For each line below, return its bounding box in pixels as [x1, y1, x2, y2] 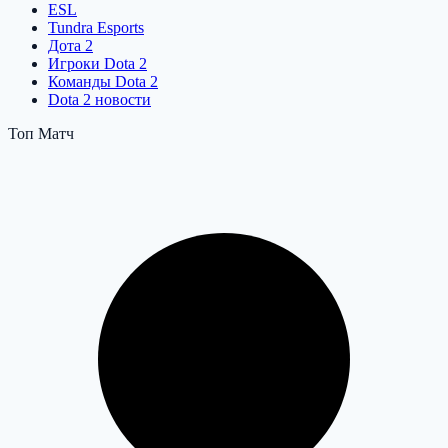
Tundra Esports [48, 19, 144, 37]
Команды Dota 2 [48, 73, 158, 91]
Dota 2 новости [48, 91, 151, 109]
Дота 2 [48, 37, 93, 55]
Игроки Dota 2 [48, 55, 147, 73]
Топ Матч [8, 125, 74, 143]
